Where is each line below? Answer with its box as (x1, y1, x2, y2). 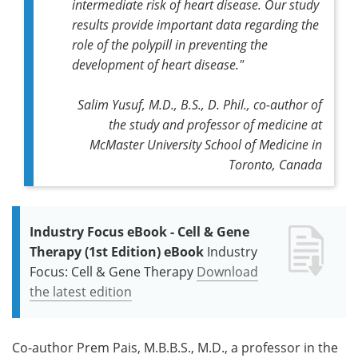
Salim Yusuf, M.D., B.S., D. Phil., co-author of (78, 95, 322, 113)
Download (197, 262, 258, 280)
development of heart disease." (72, 55, 244, 73)
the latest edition (30, 282, 132, 300)
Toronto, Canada (229, 155, 322, 173)
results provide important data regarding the (72, 15, 319, 33)
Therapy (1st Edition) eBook (30, 242, 204, 261)
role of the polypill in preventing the (72, 35, 268, 53)
